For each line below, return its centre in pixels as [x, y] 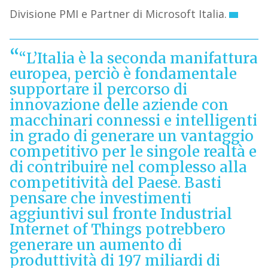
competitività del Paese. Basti [115, 183]
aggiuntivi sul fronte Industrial [121, 214]
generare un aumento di [95, 245]
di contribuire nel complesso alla [128, 167]
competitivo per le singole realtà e [133, 152]
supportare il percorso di [98, 90]
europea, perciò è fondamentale [123, 74]
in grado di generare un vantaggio [131, 136]
